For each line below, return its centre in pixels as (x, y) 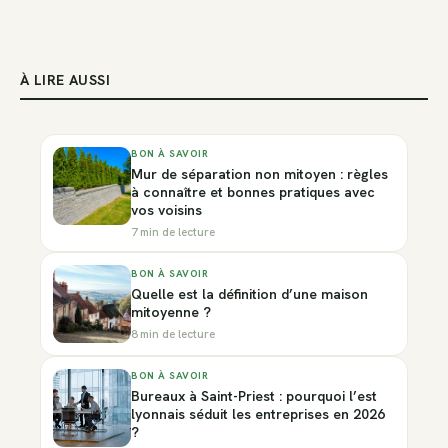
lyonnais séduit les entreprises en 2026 (258, 414)
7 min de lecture (173, 232)
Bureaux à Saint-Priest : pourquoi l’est (254, 396)
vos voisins (166, 210)
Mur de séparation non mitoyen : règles (259, 174)
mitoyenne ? (171, 312)
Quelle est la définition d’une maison (249, 294)
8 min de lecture (173, 334)
